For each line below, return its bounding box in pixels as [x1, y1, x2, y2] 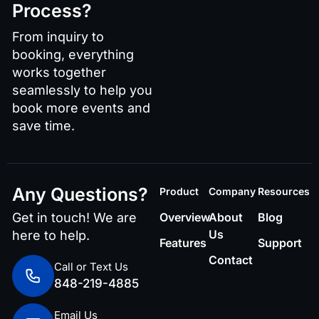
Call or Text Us [54, 259, 128, 273]
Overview [159, 210, 210, 225]
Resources [258, 185, 310, 198]
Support [258, 236, 302, 251]
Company [209, 185, 256, 198]
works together [12, 65, 106, 80]
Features [159, 236, 206, 251]
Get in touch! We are [12, 210, 137, 226]
